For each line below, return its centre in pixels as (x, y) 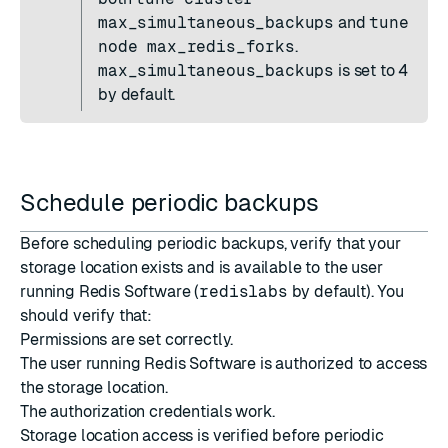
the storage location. (94, 387)
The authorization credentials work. (147, 411)
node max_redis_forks (196, 46)
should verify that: (86, 315)
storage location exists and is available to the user (201, 267)
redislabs (243, 291)
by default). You (346, 291)
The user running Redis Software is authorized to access (224, 363)
